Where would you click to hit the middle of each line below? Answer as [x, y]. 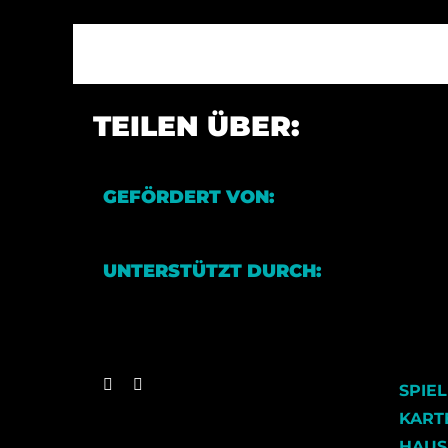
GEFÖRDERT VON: [188, 196]
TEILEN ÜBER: [196, 126]
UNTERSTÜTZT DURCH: [211, 270]
